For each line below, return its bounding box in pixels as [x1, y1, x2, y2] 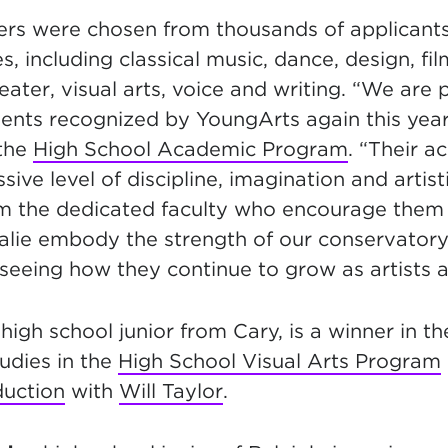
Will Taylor [119, 379, 223, 403]
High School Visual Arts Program [118, 349, 441, 373]
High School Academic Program [33, 137, 348, 161]
